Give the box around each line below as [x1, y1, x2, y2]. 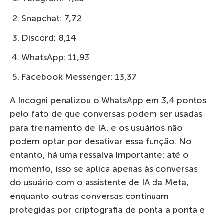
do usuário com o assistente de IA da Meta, [10, 176, 189, 188]
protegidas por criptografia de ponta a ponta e [10, 204, 205, 215]
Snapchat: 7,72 [22, 12, 82, 23]
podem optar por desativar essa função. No [10, 135, 192, 147]
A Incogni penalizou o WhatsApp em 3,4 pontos [10, 94, 206, 106]
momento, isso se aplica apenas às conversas [10, 163, 197, 174]
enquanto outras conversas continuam [10, 190, 169, 201]
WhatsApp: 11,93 [22, 51, 89, 63]
